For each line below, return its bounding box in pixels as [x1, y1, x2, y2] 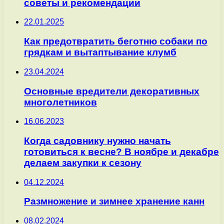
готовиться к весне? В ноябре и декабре [24, 146, 219, 157]
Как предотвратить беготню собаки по [24, 36, 207, 47]
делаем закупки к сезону [24, 157, 141, 168]
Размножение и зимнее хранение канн [24, 196, 204, 207]
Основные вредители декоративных [24, 85, 199, 96]
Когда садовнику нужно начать [24, 135, 171, 146]
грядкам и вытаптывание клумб [24, 47, 176, 58]
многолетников [24, 96, 97, 107]
